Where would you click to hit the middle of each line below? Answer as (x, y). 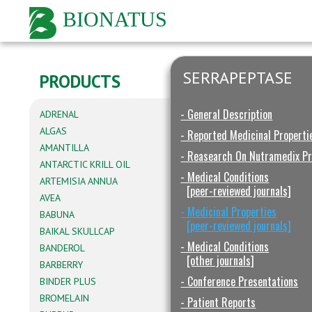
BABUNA (57, 214)
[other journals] (221, 260)
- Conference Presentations (240, 281)
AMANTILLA (64, 148)
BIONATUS (115, 19)
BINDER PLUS (68, 281)
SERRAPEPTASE (238, 78)
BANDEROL (62, 248)
